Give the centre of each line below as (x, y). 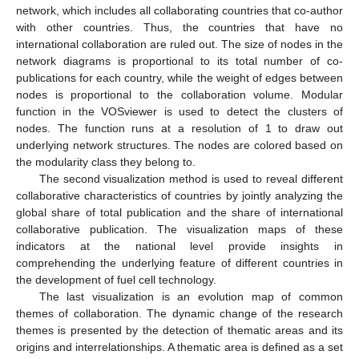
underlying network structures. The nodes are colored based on (179, 145)
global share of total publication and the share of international (179, 213)
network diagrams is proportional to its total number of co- (179, 61)
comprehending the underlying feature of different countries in (179, 263)
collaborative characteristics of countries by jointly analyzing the (179, 196)
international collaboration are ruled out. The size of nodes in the (179, 44)
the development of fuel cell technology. (116, 280)
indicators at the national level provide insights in (179, 246)
